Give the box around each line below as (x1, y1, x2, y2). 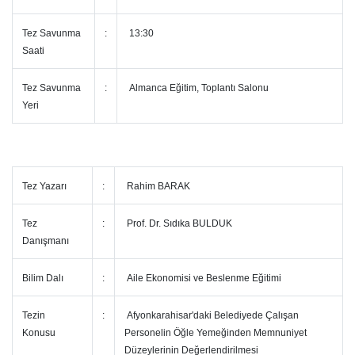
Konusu (22, 327, 58, 338)
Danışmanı (22, 235, 71, 246)
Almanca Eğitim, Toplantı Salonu (127, 82, 269, 94)
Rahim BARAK (124, 181, 190, 192)
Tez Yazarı (22, 181, 67, 192)
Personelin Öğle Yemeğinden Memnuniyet (124, 327, 307, 338)
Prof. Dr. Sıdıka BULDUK (124, 218, 239, 229)
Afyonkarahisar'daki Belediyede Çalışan (124, 310, 299, 321)
